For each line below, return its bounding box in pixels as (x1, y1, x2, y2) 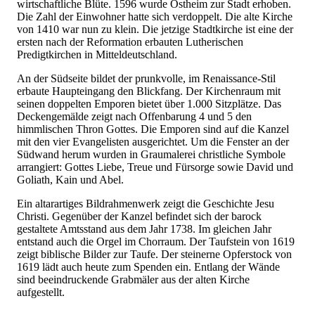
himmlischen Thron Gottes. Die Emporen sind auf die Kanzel (17, 122, 289, 135)
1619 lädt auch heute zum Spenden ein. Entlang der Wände (17, 260, 280, 273)
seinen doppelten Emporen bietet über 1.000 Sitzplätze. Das (17, 97, 281, 110)
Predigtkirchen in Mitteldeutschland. (17, 48, 177, 60)
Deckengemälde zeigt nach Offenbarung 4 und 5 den (17, 110, 252, 122)
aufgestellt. (17, 285, 65, 298)
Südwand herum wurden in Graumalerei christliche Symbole (17, 148, 285, 160)
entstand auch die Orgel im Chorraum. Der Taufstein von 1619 (17, 235, 295, 247)
